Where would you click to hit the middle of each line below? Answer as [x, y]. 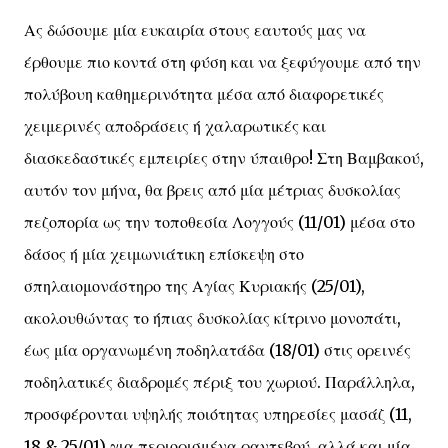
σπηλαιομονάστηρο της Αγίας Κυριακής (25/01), [194, 286]
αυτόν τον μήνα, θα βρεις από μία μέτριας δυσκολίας [212, 190]
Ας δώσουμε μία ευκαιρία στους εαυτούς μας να [195, 30]
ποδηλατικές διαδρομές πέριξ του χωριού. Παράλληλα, [219, 382]
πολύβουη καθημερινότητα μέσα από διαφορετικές [204, 94]
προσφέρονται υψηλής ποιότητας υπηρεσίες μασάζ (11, [218, 414]
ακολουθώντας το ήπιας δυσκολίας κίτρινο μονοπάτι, [212, 318]
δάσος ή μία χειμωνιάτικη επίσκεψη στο [164, 254]
